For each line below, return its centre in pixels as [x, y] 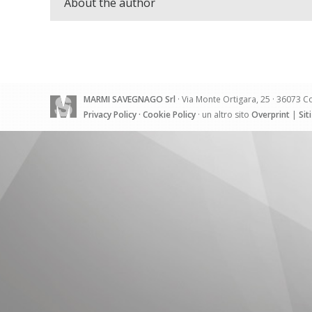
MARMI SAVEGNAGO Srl [130, 100]
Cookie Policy [169, 115]
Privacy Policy [110, 115]
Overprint [271, 115]
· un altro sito [224, 115]
